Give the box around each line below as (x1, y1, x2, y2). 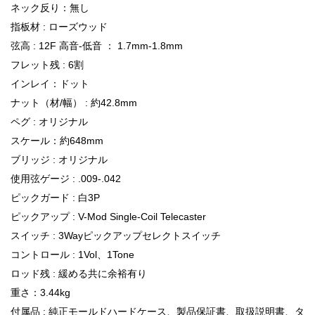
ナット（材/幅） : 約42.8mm (11, 96, 137, 108)
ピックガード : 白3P (11, 191, 100, 203)
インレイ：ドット (11, 77, 89, 89)
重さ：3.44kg (11, 286, 70, 298)
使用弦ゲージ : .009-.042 (11, 172, 121, 184)
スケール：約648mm (11, 134, 103, 146)
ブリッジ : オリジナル (11, 153, 108, 165)
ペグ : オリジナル (11, 115, 88, 127)
